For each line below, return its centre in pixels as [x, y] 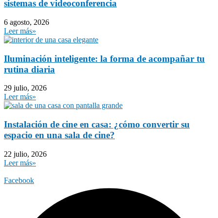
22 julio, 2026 [25, 154]
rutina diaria [29, 69]
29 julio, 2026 [25, 88]
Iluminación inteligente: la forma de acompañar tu [104, 58]
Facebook [19, 180]
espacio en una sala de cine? [59, 135]
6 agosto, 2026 [27, 22]
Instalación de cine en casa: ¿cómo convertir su [97, 124]
